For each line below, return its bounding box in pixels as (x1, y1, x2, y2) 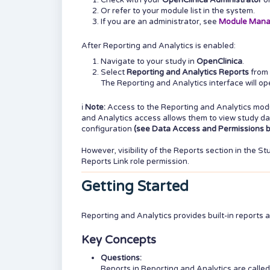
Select (101, 67, 127, 77)
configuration (81, 124, 134, 134)
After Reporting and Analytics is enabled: (81, 41, 236, 51)
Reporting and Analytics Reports (127, 67, 249, 77)
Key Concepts (81, 233, 156, 246)
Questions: (101, 253, 142, 263)
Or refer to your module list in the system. (101, 6, 255, 16)
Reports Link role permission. (81, 157, 189, 166)
